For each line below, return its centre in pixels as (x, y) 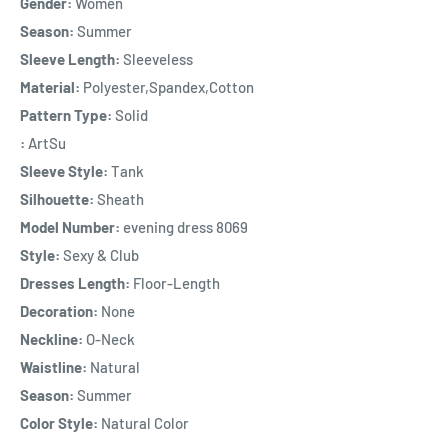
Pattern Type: (66, 114)
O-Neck (109, 338)
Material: (50, 86)
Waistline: (53, 366)
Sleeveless (156, 58)
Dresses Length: (75, 282)
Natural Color (143, 422)
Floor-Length (175, 282)
